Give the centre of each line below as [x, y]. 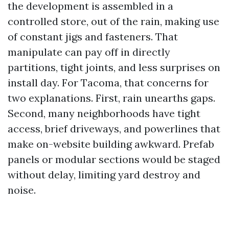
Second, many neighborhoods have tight [104, 113]
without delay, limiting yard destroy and [104, 175]
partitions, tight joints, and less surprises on [114, 67]
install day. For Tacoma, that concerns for [108, 83]
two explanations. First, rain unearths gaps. [111, 98]
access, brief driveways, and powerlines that [114, 129]
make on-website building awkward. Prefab [111, 144]
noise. [22, 190]
